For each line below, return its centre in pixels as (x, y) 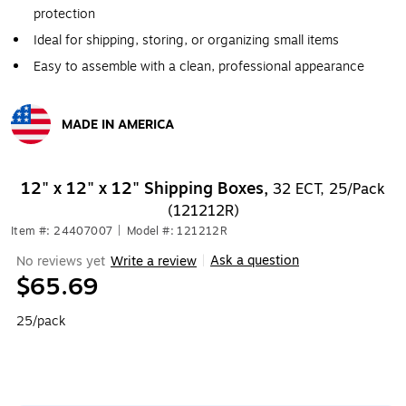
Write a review (154, 261)
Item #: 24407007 (62, 231)
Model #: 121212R (177, 231)
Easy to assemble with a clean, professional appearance (199, 67)
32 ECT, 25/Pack (329, 189)
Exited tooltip (50, 153)
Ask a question (255, 261)
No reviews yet (61, 261)
